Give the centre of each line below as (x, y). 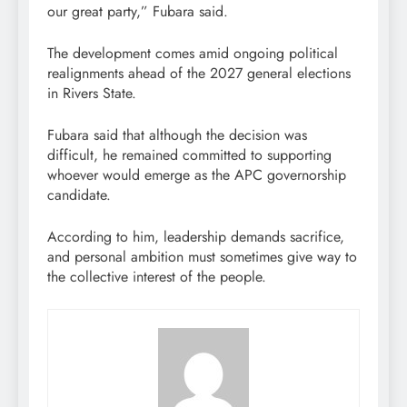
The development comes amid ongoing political (193, 54)
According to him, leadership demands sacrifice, (196, 237)
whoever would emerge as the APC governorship (197, 175)
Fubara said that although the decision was (177, 135)
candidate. (79, 195)
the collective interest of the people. (157, 277)
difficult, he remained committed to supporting (189, 155)
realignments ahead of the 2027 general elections (199, 74)
